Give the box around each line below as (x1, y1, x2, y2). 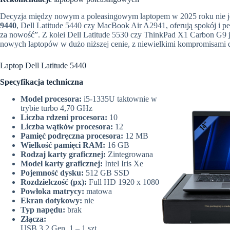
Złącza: (21, 215, 46, 224)
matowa (86, 187, 112, 196)
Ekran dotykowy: (21, 196, 84, 205)
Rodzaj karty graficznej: (21, 150, 108, 159)
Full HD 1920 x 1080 (89, 178, 159, 187)
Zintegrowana (108, 150, 153, 159)
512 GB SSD (86, 168, 129, 178)
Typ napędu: (21, 205, 67, 215)
